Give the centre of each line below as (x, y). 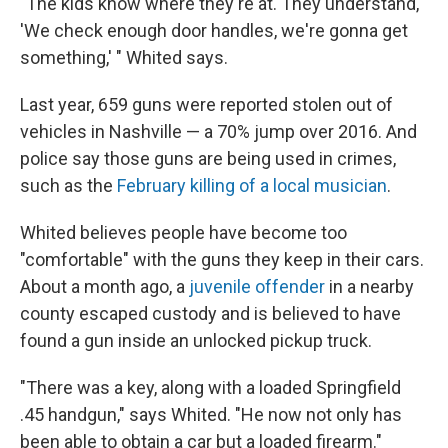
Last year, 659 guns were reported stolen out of (206, 104)
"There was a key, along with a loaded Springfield (210, 387)
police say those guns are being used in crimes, (208, 158)
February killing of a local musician (252, 185)
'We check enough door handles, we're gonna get (214, 30)
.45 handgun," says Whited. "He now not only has (211, 414)
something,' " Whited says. (124, 57)
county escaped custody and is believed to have (210, 313)
